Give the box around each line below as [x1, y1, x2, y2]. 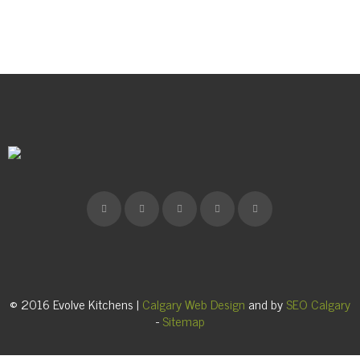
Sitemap [162, 310, 205, 331]
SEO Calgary [286, 293, 350, 314]
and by [245, 293, 286, 314]
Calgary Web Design [142, 293, 245, 314]
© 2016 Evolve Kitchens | [10, 293, 142, 314]
